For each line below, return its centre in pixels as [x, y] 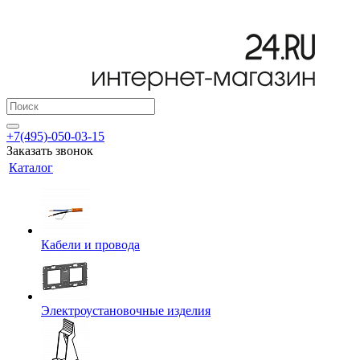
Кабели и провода [90, 245]
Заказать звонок [50, 151]
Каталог [31, 168]
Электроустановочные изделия [126, 311]
